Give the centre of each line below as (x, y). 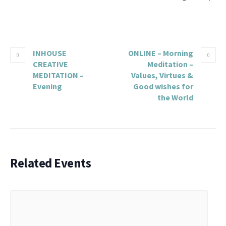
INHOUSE (50, 53)
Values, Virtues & (162, 75)
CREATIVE (50, 64)
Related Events (50, 163)
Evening (47, 87)
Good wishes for (163, 87)
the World (175, 98)
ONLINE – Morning (161, 53)
